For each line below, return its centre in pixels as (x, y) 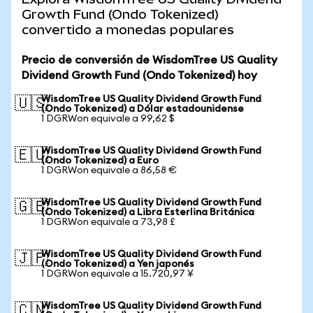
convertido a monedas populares (128, 30)
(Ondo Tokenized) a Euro (100, 161)
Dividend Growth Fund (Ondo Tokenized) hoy (139, 75)
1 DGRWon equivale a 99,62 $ (108, 119)
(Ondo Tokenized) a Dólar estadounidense (143, 109)
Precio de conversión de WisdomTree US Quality (150, 60)
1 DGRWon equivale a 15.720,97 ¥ (117, 274)
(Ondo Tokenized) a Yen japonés (118, 264)
